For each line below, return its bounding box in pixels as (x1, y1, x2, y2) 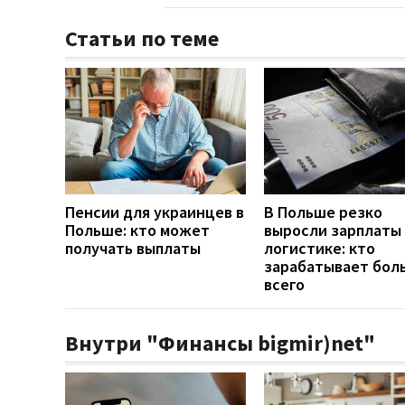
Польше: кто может (65, 219, 210, 240)
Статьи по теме (65, 24, 219, 52)
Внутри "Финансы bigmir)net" (65, 328, 375, 357)
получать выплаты (65, 237, 201, 259)
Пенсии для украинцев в (65, 201, 244, 222)
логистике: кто (264, 237, 375, 259)
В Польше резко (264, 201, 382, 222)
